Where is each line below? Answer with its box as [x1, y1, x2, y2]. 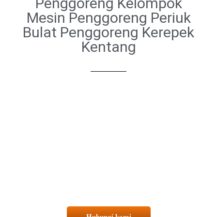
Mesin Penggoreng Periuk [26, 9, 191, 26]
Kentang [81, 38, 136, 55]
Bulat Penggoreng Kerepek [23, 24, 194, 41]
